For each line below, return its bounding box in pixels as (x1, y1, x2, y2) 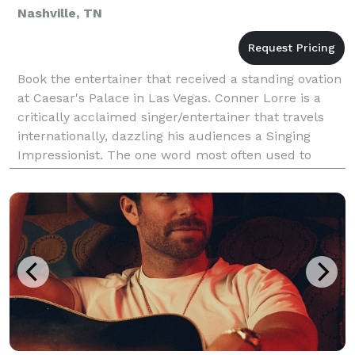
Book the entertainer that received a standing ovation (17, 71, 342, 86)
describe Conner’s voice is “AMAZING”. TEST (17, 166, 286, 181)
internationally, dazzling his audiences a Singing (17, 128, 311, 143)
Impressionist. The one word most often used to (17, 147, 311, 162)
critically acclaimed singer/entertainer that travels (17, 109, 324, 124)
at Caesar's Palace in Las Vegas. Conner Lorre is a (17, 90, 321, 105)
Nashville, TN (17, 5, 102, 21)
